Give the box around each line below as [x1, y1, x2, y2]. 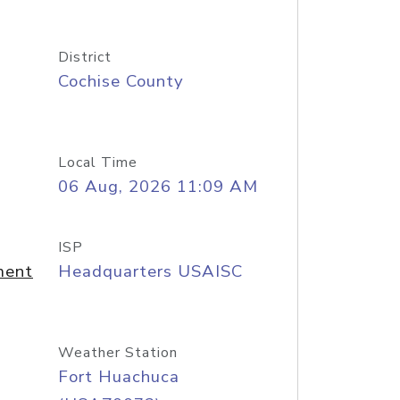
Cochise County [57, 70, 184, 93]
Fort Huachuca [57, 365, 179, 388]
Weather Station [57, 343, 178, 362]
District [57, 47, 112, 67]
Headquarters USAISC [57, 260, 243, 283]
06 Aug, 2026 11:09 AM [57, 175, 258, 198]
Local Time [57, 153, 137, 172]
